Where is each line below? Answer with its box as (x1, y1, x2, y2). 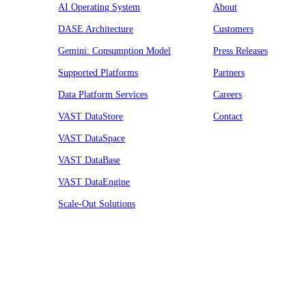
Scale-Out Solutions (58, 198, 136, 209)
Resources (31, 274, 72, 285)
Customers (212, 23, 253, 34)
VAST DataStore (58, 111, 124, 122)
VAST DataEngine (58, 176, 130, 187)
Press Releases (212, 45, 268, 56)
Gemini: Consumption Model (58, 45, 171, 56)
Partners (212, 67, 245, 78)
